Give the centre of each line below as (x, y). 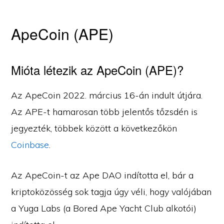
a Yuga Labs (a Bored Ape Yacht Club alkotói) (104, 208)
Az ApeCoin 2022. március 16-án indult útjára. (107, 95)
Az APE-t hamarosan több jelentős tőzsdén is (104, 112)
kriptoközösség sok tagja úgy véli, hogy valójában (111, 192)
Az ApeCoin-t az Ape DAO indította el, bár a (102, 175)
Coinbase (30, 145)
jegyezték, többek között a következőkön (94, 128)
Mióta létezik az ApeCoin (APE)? (97, 70)
